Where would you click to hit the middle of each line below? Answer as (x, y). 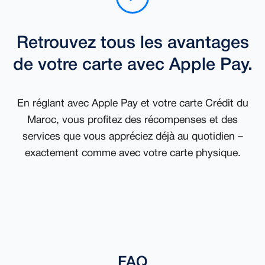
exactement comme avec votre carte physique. (132, 153)
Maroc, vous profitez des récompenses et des (132, 120)
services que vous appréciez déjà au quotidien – (132, 137)
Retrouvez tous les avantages (132, 44)
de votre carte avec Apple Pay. (132, 66)
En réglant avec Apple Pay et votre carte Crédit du (132, 104)
